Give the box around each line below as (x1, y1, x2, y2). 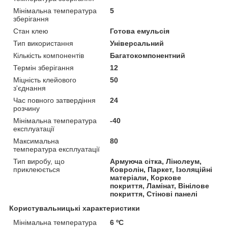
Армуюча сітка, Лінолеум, (110, 157, 202, 165)
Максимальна (13, 136, 59, 145)
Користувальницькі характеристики (9, 204, 140, 212)
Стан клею (13, 26, 48, 35)
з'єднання (13, 83, 46, 92)
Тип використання (13, 39, 73, 47)
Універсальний (110, 39, 164, 47)
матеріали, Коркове (110, 173, 182, 182)
